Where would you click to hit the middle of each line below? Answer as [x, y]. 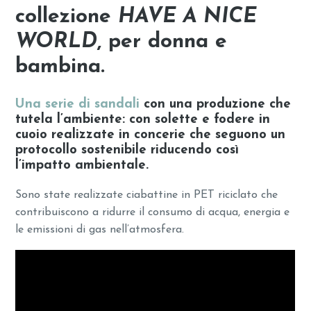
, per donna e [162, 42]
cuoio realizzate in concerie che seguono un [151, 135]
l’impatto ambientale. [82, 166]
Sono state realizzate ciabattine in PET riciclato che [147, 195]
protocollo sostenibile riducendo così [127, 151]
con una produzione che [216, 105]
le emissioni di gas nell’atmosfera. [100, 230]
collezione [67, 17]
